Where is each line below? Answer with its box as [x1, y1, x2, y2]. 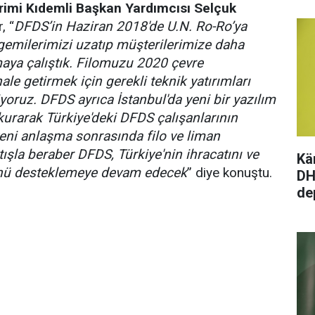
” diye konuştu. [187, 165, 272, 181]
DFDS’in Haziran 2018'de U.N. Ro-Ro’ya [14, 18, 247, 34]
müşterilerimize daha [116, 37, 244, 53]
